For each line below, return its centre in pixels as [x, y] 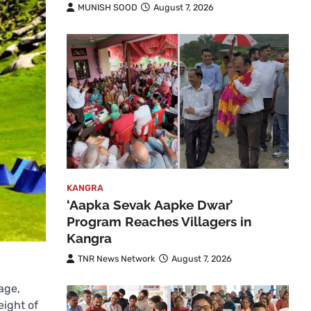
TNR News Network [117, 259]
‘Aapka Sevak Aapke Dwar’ [150, 205]
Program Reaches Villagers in [159, 222]
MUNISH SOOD [108, 7]
